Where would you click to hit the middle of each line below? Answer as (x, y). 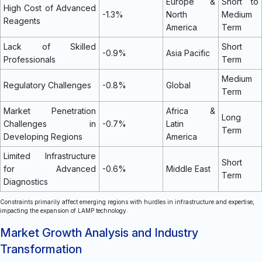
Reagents (22, 20)
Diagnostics (26, 181)
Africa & (191, 111)
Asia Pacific (188, 53)
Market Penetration (50, 111)
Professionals (30, 59)
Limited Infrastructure (50, 156)
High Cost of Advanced (50, 8)
